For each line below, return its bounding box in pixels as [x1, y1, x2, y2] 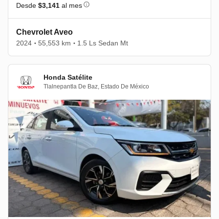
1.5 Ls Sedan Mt [77, 39, 128, 47]
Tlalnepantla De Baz [44, 83, 98, 90]
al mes [60, 1, 82, 9]
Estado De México [101, 83, 149, 90]
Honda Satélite [44, 73, 92, 82]
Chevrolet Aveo [16, 27, 73, 36]
